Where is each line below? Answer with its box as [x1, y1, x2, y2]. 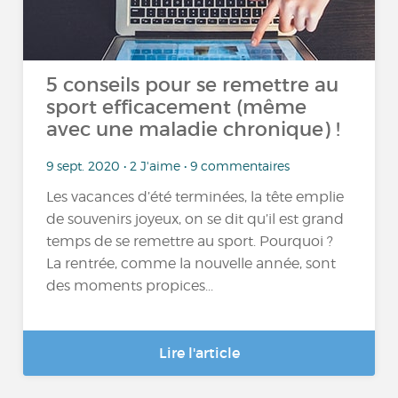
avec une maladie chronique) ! [46, 117, 341, 141]
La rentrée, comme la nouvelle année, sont [46, 255, 337, 273]
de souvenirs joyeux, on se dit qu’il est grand [46, 211, 345, 228]
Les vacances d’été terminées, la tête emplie [46, 188, 345, 206]
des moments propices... [46, 277, 214, 295]
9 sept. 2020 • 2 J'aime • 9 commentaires [46, 157, 291, 173]
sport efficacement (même [46, 95, 307, 119]
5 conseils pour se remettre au [46, 73, 339, 97]
